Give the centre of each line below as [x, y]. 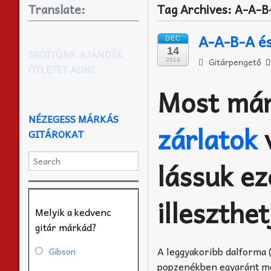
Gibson [62, 251]
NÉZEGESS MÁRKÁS [73, 118]
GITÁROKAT [56, 133]
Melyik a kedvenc [73, 211]
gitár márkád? [66, 227]
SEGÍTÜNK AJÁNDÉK [76, 54]
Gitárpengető [233, 62]
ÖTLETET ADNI [62, 69]
